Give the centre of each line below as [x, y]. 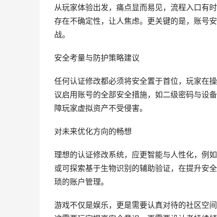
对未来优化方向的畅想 [93, 132]
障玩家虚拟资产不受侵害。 [101, 108]
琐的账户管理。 [81, 182]
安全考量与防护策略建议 [97, 58]
